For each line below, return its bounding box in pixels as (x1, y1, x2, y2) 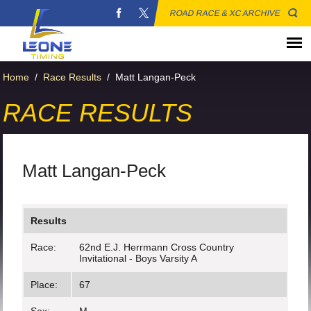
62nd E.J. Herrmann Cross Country (79, 242, 235, 253)
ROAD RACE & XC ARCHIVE (169, 8, 282, 18)
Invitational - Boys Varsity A (79, 253, 198, 264)
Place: (31, 279, 58, 290)
